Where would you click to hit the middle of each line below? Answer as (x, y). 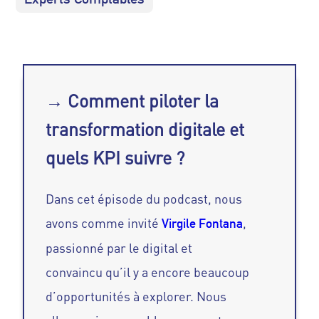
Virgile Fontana (201, 224)
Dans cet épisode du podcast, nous (144, 199)
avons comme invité (103, 223)
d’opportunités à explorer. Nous (136, 297)
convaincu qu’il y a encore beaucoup (148, 272)
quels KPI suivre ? (115, 158)
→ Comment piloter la (132, 101)
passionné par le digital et (119, 248)
